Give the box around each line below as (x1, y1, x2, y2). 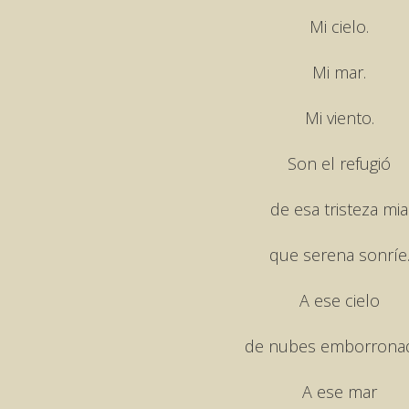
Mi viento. (304, 106, 374, 129)
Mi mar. (312, 60, 366, 83)
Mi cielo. (309, 15, 369, 37)
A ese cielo (299, 288, 380, 311)
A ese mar (301, 380, 377, 403)
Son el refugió (288, 152, 391, 174)
